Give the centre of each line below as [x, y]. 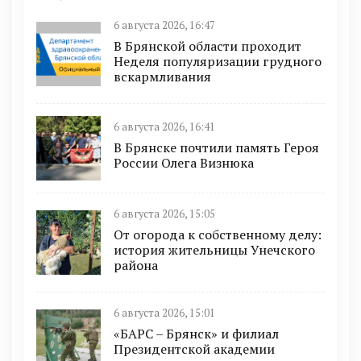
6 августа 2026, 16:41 [164, 127]
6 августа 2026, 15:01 [164, 313]
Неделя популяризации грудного [218, 61]
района [136, 265]
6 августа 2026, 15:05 [164, 214]
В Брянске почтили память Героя [216, 148]
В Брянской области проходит [207, 46]
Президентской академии [194, 349]
